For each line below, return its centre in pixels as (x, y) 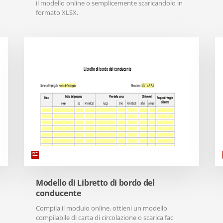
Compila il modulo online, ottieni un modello (102, 208)
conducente (58, 193)
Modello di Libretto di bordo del (95, 183)
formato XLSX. (57, 12)
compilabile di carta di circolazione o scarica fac (105, 218)
